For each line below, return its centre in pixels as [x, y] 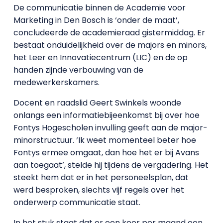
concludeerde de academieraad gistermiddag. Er [109, 33]
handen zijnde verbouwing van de [78, 70]
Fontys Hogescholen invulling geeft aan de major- [110, 128]
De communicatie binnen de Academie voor [99, 8]
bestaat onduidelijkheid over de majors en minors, [110, 45]
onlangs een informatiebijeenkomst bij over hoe [106, 115]
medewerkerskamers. [56, 82]
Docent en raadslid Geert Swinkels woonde [97, 103]
